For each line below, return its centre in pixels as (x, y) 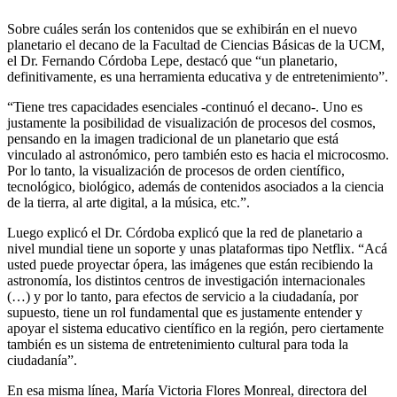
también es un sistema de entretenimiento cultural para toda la (178, 345)
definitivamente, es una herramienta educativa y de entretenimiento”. (198, 77)
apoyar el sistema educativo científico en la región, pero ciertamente (195, 329)
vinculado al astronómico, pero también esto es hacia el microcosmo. (198, 155)
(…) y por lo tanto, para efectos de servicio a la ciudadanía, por (183, 297)
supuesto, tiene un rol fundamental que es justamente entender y (185, 313)
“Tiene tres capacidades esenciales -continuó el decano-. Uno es (185, 107)
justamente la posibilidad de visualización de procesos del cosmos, (191, 123)
